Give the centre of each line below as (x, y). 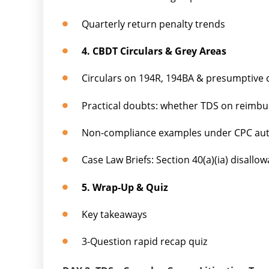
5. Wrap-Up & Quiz (125, 187)
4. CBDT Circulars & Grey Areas (154, 51)
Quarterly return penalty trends (154, 24)
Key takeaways (115, 214)
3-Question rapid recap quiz (145, 242)
